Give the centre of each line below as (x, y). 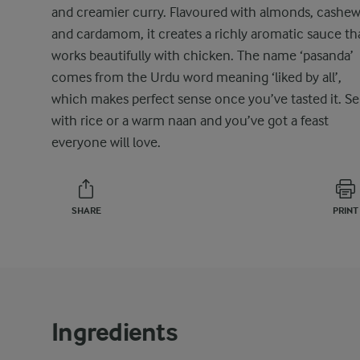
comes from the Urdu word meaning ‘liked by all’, (196, 77)
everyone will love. (106, 142)
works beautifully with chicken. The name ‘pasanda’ (202, 55)
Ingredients (115, 332)
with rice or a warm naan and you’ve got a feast (190, 121)
